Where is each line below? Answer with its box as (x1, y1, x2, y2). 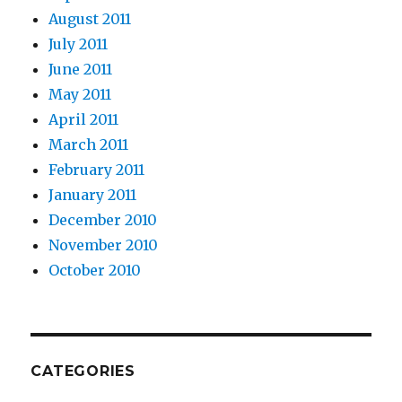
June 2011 (48, 60, 113, 79)
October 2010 (48, 261, 142, 280)
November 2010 (48, 236, 159, 255)
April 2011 (48, 110, 119, 129)
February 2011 (48, 161, 145, 179)
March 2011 (48, 135, 129, 154)
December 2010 (48, 211, 158, 230)
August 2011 (48, 10, 132, 29)
